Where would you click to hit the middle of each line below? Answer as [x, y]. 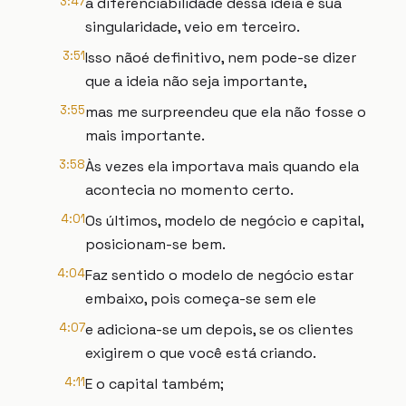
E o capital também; [155, 384]
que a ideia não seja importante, [196, 81]
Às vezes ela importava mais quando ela [222, 166]
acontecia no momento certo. [189, 190]
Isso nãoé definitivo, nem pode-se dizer [221, 58]
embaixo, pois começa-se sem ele [201, 299]
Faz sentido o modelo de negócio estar [219, 275]
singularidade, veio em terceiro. [193, 27]
